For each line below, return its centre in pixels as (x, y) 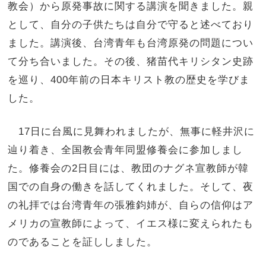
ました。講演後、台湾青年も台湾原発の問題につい (131, 43)
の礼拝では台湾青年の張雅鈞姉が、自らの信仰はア (131, 205)
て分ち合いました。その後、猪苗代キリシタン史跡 (131, 61)
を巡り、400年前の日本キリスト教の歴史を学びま (129, 80)
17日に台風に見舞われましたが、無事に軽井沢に (132, 131)
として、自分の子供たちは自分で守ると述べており (131, 25)
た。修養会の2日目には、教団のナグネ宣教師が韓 (129, 168)
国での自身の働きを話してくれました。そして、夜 (131, 186)
